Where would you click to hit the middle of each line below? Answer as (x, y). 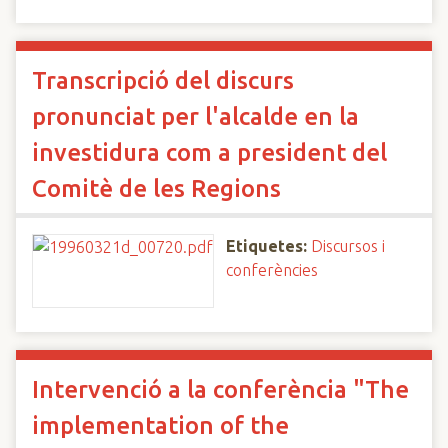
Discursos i (348, 246)
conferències (272, 270)
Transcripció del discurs (163, 80)
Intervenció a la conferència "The (220, 389)
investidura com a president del (209, 152)
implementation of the (160, 425)
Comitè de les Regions (156, 188)
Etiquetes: (266, 246)
